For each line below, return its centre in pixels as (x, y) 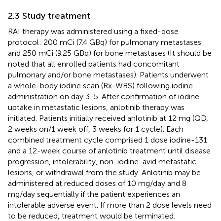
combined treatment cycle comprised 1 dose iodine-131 (108, 140)
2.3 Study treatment (49, 16)
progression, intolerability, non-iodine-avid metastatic (102, 161)
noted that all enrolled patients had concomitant (94, 64)
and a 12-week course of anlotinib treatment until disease (109, 150)
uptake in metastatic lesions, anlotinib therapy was (96, 107)
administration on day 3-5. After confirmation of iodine (104, 96)
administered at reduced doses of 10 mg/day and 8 (97, 183)
